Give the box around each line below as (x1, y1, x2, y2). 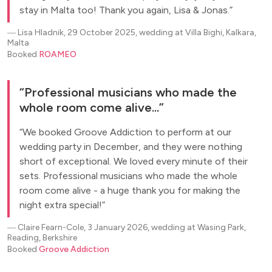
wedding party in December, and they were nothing (19, 141, 242, 152)
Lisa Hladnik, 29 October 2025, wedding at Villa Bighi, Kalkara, (18, 27, 256, 38)
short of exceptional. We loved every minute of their (19, 155, 248, 167)
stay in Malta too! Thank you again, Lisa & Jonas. (19, 4, 229, 16)
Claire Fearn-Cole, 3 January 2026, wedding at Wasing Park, (18, 222, 246, 233)
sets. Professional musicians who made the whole (19, 170, 237, 182)
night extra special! (19, 199, 102, 211)
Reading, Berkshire (7, 233, 77, 243)
